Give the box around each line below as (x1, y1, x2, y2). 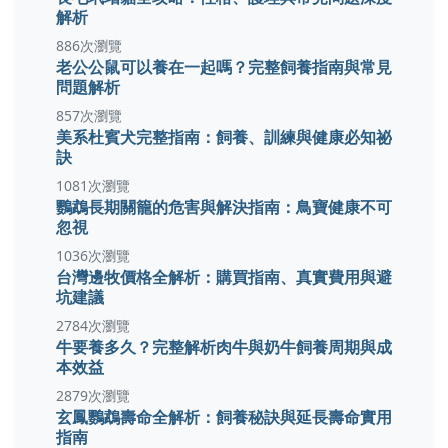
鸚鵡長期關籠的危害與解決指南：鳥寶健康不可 (56, 195, 392, 219)
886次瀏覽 (56, 36, 122, 56)
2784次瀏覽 (56, 316, 130, 336)
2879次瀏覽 (56, 386, 130, 406)
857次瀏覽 (56, 106, 122, 126)
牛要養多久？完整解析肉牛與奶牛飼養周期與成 (56, 335, 392, 359)
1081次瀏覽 (56, 176, 130, 196)
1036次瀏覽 (56, 246, 130, 266)
